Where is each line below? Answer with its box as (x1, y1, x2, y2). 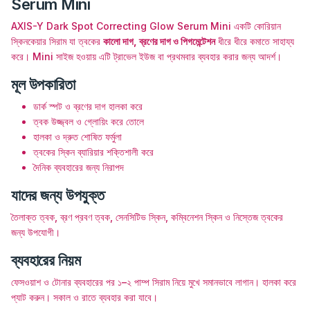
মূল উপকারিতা (11, 75, 75, 93)
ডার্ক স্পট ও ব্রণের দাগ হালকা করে (33, 100, 143, 112)
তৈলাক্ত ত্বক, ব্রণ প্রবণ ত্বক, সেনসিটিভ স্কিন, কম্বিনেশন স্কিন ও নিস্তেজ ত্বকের (11, 210, 283, 223)
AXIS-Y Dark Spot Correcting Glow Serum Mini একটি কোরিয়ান (11, 19, 281, 32)
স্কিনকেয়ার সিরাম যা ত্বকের (11, 35, 103, 47)
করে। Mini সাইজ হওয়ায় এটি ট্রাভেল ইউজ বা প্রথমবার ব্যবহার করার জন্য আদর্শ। (11, 50, 282, 62)
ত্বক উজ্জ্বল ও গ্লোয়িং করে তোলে (33, 115, 144, 127)
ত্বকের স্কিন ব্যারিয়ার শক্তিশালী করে (33, 145, 154, 158)
